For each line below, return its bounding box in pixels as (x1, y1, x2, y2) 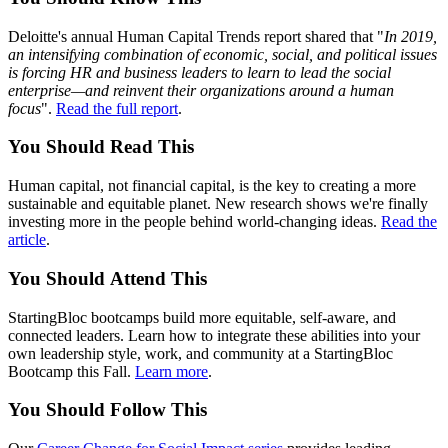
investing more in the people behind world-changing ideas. (8, 213, 381, 231)
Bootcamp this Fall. (8, 362, 135, 380)
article (8, 231, 46, 249)
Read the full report (56, 99, 178, 117)
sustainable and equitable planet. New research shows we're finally (8, 195, 428, 213)
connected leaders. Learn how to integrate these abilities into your (8, 326, 420, 344)
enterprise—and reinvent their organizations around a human (8, 81, 394, 99)
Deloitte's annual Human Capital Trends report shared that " (8, 27, 384, 45)
